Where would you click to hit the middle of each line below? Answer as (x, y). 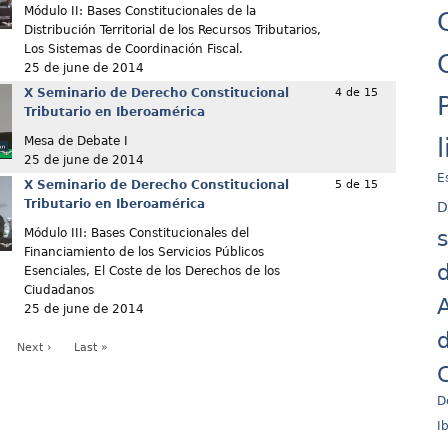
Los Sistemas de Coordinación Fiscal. (133, 49)
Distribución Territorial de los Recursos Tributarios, (172, 30)
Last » (90, 348)
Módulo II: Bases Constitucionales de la (139, 11)
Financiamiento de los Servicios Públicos (143, 252)
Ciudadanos (58, 290)
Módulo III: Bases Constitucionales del (136, 233)
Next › (33, 348)
